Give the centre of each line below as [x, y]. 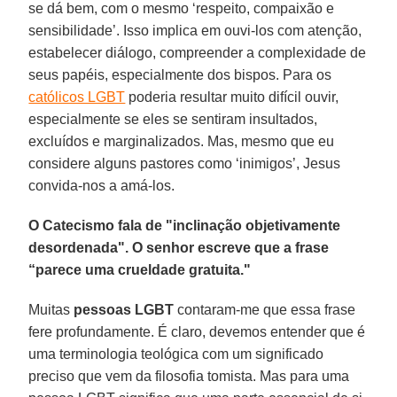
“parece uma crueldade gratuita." [140, 269]
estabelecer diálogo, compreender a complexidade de [198, 52]
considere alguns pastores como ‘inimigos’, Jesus [185, 163]
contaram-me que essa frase [265, 309]
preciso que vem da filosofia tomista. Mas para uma [189, 376]
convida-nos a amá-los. [102, 185]
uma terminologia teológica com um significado [176, 354]
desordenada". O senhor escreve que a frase [179, 247]
